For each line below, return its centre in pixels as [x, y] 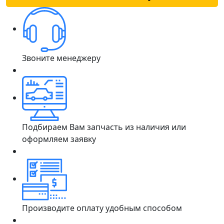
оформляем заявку [59, 139]
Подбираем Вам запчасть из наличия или [104, 127]
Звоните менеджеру [61, 58]
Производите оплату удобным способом [102, 208]
